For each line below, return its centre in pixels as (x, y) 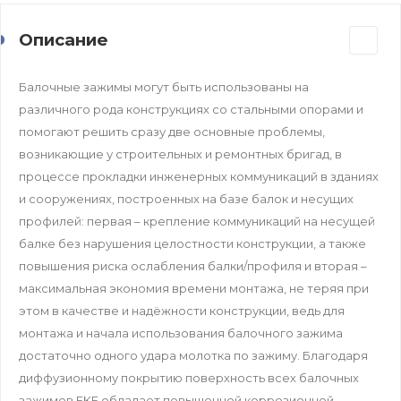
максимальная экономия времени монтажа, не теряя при (194, 288)
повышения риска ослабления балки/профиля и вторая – (193, 265)
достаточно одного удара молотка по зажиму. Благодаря (193, 355)
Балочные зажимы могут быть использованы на (164, 86)
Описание (64, 39)
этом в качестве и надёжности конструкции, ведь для (182, 310)
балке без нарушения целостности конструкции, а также (192, 243)
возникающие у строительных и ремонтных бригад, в (180, 154)
